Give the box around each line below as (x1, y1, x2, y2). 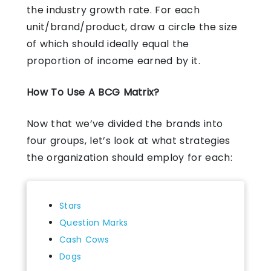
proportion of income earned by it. (27, 53, 200, 68)
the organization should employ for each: (27, 150, 232, 165)
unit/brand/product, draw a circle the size (27, 19, 238, 34)
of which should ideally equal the (27, 36, 189, 51)
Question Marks (59, 216, 128, 229)
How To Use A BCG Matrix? (27, 85, 160, 99)
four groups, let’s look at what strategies (27, 133, 230, 148)
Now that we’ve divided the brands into (27, 116, 223, 131)
